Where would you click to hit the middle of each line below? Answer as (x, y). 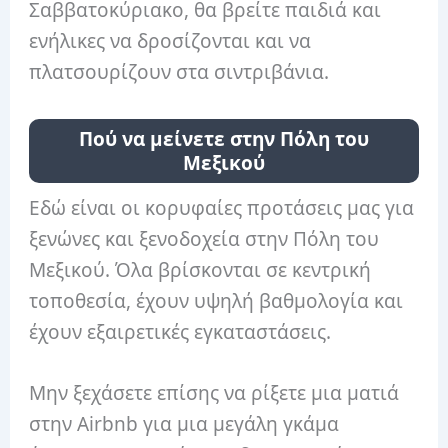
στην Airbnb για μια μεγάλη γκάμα (184, 424)
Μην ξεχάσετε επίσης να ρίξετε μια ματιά (214, 393)
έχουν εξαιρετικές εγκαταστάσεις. (180, 331)
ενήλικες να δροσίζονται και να (170, 41)
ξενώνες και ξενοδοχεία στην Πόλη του (204, 238)
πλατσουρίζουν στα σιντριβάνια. (179, 72)
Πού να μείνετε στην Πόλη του (224, 138)
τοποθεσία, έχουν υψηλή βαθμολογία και (216, 300)
